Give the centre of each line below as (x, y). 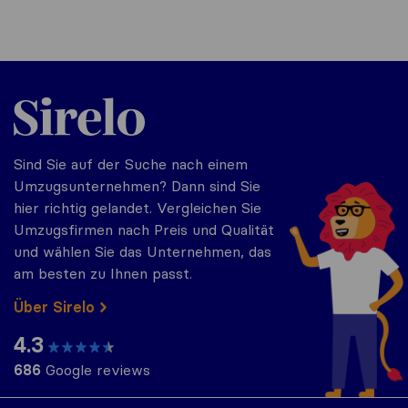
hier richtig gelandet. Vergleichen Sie (138, 208)
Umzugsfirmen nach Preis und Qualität (144, 230)
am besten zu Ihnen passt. (103, 274)
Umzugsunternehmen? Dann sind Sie (137, 186)
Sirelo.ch (41, 97)
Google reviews (96, 370)
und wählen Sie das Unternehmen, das (143, 252)
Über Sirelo (54, 307)
